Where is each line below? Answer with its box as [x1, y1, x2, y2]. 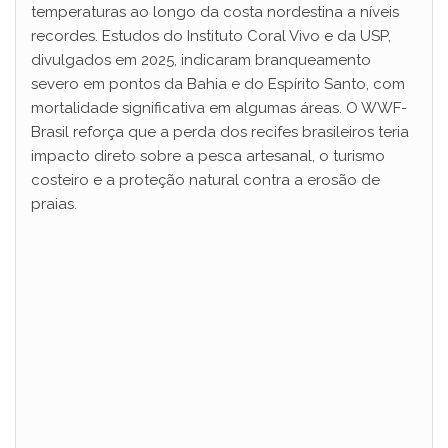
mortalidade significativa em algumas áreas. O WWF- [31, 99, 407, 118]
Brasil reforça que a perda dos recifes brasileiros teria [31, 123, 409, 142]
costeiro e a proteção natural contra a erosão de [31, 171, 380, 190]
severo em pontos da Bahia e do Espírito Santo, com [31, 75, 405, 94]
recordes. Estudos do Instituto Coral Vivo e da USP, [31, 27, 391, 46]
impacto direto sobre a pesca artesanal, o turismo [31, 147, 385, 166]
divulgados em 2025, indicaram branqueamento [31, 51, 371, 70]
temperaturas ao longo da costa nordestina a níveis [31, 3, 399, 22]
